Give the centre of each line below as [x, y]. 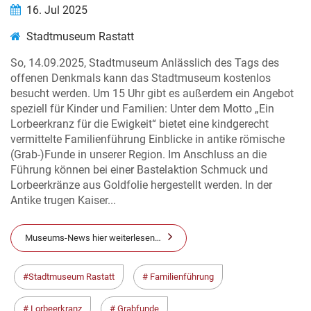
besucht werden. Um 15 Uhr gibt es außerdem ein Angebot [152, 93]
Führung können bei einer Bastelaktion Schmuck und [139, 170]
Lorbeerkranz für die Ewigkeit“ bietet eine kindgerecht [140, 124]
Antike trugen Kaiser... [63, 200]
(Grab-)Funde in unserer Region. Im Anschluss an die [138, 154]
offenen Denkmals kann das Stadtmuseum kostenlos [141, 78]
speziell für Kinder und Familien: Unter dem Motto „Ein [142, 109]
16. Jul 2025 [57, 10]
